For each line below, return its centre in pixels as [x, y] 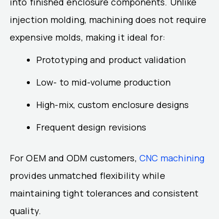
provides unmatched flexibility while [88, 176]
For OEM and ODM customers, [75, 158]
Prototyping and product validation [111, 60]
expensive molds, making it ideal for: [88, 37]
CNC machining [172, 158]
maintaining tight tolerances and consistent [104, 193]
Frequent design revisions [91, 127]
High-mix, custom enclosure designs [113, 105]
